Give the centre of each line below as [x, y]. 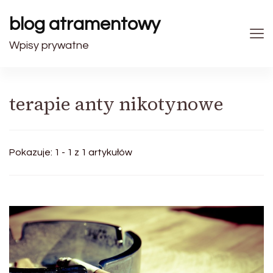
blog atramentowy [85, 24]
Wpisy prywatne [49, 45]
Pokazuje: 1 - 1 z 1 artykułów [71, 152]
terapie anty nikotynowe [116, 104]
